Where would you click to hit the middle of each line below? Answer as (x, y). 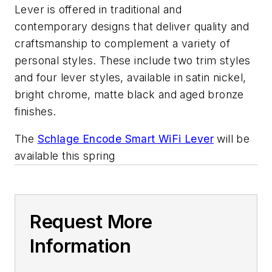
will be (232, 139)
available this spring (66, 156)
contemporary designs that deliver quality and (132, 26)
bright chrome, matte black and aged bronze (129, 94)
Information (80, 246)
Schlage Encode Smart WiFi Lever (126, 139)
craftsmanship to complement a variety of (122, 43)
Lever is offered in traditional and (98, 9)
